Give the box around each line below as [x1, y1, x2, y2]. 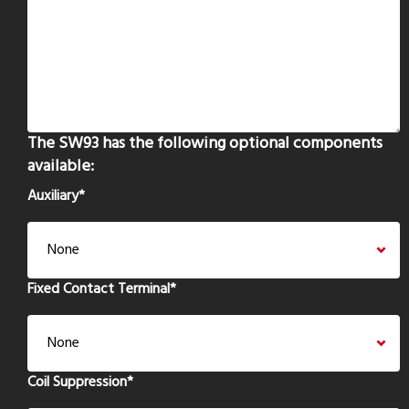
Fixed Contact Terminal [27, 278, 170, 301]
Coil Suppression [27, 371, 127, 394]
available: [27, 153, 94, 180]
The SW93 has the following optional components [27, 131, 383, 157]
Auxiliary [27, 184, 79, 208]
